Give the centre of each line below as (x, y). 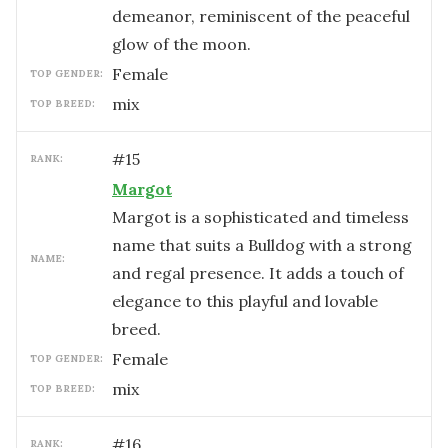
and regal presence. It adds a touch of (258, 273)
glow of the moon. (181, 44)
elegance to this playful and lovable (245, 301)
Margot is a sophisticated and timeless (260, 217)
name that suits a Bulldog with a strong (262, 245)
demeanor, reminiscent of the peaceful (261, 16)
